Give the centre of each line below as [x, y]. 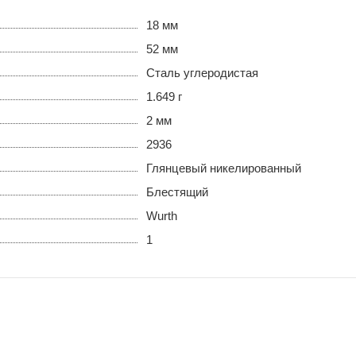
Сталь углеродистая [202, 72]
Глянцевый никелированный [224, 168]
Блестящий [177, 192]
